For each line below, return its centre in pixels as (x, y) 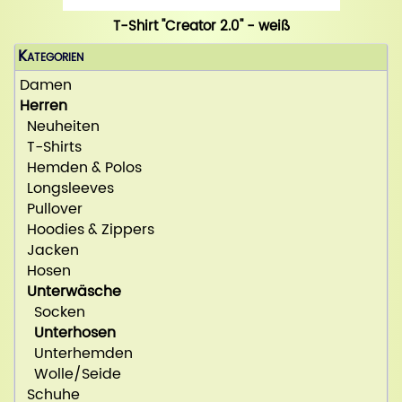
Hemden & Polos (81, 168)
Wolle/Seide (70, 375)
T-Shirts (51, 148)
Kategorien (51, 57)
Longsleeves (67, 189)
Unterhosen (75, 333)
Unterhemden (76, 354)
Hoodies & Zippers (87, 230)
